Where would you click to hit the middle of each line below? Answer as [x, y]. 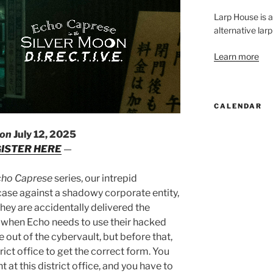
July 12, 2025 [45, 134]
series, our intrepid [95, 178]
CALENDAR [238, 106]
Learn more [236, 56]
